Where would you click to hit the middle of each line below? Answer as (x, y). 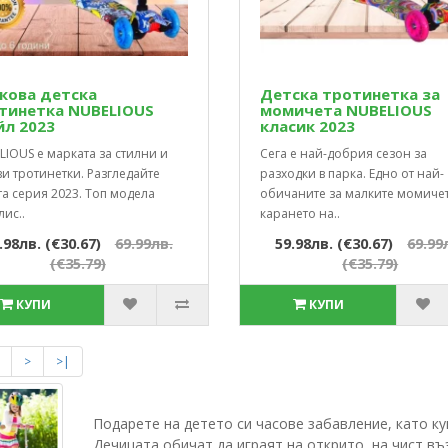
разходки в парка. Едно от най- (351, 174)
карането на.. (299, 214)
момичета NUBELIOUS (345, 110)
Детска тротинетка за (349, 94)
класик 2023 (307, 126)
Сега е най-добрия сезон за (343, 154)
